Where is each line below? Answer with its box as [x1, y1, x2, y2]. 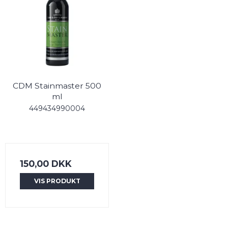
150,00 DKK [20, 158, 72, 169]
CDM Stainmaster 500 [13, 80, 101, 91]
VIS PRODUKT [34, 177, 80, 185]
